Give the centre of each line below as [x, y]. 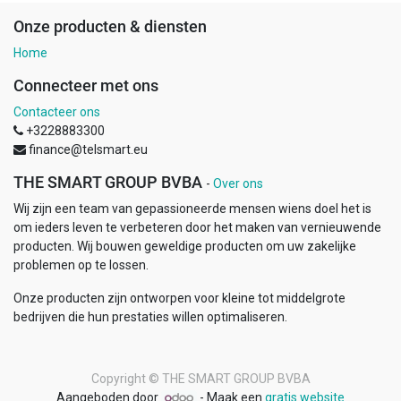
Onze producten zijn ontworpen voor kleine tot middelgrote [179, 298]
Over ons [238, 183]
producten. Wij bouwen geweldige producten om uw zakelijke [185, 246]
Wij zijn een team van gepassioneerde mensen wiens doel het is [192, 209]
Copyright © [125, 379]
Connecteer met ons [86, 86]
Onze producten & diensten [110, 27]
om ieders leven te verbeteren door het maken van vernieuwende [197, 227]
